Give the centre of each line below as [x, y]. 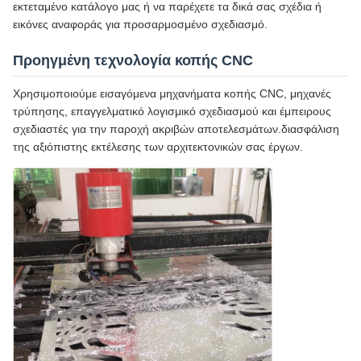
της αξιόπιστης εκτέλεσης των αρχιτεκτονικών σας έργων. [158, 146]
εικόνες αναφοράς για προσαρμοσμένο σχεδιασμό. [140, 24]
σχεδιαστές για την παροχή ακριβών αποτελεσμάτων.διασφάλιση [176, 129]
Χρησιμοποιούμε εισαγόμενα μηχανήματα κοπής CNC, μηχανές [172, 93]
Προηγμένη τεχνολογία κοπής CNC [133, 60]
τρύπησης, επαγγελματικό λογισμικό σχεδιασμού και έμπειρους [172, 111]
